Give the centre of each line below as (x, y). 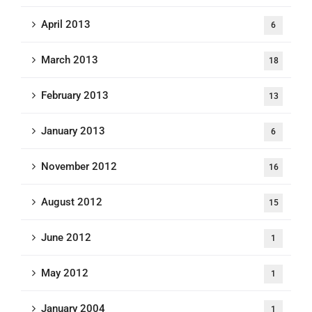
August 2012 (72, 202)
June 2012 (66, 237)
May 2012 (65, 273)
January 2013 (73, 131)
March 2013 (70, 60)
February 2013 (75, 95)
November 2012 (79, 166)
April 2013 (66, 24)
